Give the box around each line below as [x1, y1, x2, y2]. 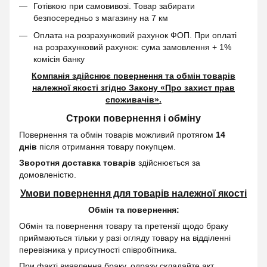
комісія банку [33, 54, 85, 64]
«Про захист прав [160, 83, 235, 93]
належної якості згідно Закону [32, 83, 160, 93]
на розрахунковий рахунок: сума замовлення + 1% [33, 42, 231, 52]
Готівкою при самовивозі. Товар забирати [33, 1, 195, 11]
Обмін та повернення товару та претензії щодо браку [19, 221, 228, 231]
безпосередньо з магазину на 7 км [33, 13, 168, 23]
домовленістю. [19, 169, 76, 179]
